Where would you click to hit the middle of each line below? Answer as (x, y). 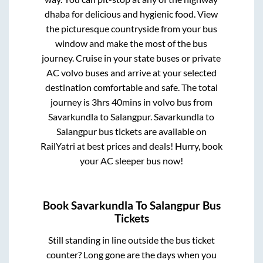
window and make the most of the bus (131, 43)
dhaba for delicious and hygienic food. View (131, 14)
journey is (71, 102)
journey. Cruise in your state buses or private (131, 58)
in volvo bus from (177, 102)
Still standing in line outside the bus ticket (131, 240)
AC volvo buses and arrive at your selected (131, 73)
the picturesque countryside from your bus (131, 29)
